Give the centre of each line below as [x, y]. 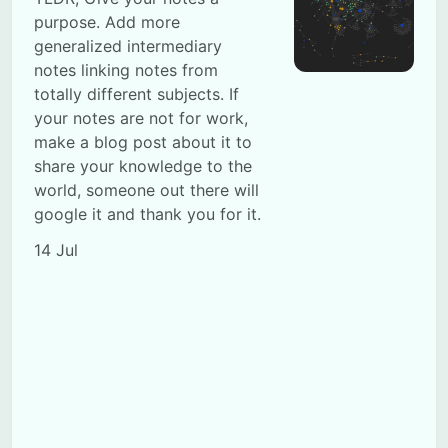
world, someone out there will [147, 189]
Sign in [224, 197]
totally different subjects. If [137, 93]
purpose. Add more [107, 21]
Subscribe [224, 158]
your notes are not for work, [141, 117]
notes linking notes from [126, 69]
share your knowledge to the [143, 165]
